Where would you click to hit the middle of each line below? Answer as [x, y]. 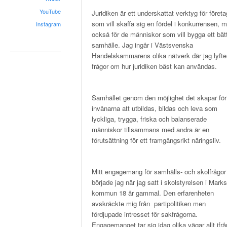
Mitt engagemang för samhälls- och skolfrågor [159, 171]
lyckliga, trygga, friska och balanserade [149, 119]
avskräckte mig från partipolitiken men [149, 203]
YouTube [50, 11]
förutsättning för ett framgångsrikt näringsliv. [156, 140]
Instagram [48, 24]
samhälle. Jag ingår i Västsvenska [142, 45]
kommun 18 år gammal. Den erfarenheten [153, 193]
